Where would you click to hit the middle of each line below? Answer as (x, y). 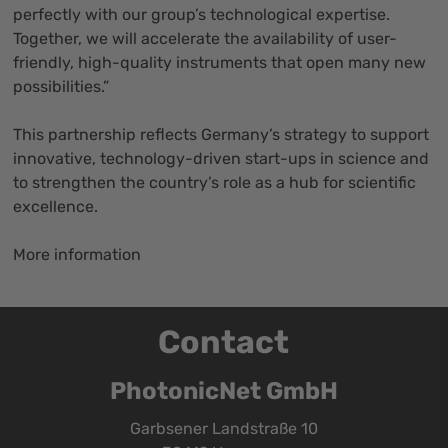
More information (77, 255)
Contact (224, 342)
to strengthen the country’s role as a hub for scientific (215, 183)
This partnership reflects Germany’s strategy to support (221, 135)
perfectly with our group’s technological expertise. (202, 15)
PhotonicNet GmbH (223, 391)
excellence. (56, 207)
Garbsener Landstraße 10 (223, 429)
